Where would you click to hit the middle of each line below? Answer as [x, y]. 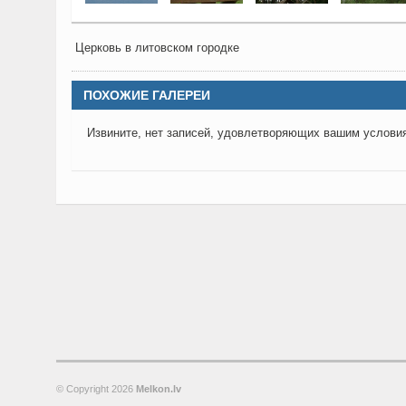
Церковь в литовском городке [155, 48]
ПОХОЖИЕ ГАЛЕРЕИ [147, 95]
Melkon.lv [159, 389]
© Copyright [84, 389]
